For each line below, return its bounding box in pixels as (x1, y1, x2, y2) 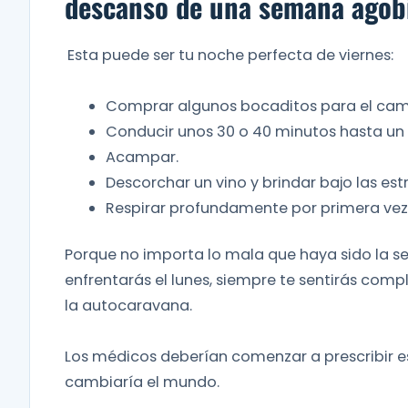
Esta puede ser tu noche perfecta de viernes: (67, 44, 393, 66)
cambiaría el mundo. (65, 371, 219, 393)
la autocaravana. (65, 294, 192, 316)
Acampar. (106, 147, 178, 168)
